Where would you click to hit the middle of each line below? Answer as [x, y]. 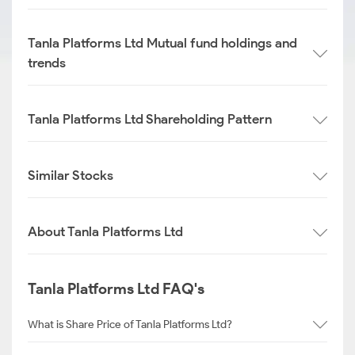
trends [47, 63]
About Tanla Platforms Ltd [105, 231]
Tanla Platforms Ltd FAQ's [116, 289]
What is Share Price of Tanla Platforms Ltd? [130, 324]
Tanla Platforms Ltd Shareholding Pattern [150, 119]
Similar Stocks [71, 175]
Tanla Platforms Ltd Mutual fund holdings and [162, 43]
